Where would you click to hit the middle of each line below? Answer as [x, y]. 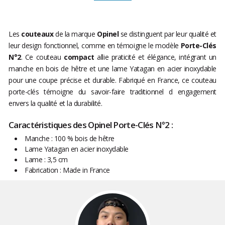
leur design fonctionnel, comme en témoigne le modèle [95, 46]
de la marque [76, 34]
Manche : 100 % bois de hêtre [70, 139]
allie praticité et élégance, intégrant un [155, 57]
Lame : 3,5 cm [46, 160]
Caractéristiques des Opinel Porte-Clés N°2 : [91, 125]
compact [79, 57]
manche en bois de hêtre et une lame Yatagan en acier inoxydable [113, 69]
